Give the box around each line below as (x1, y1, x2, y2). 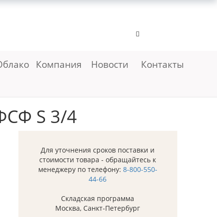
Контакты (141, 58, 184, 71)
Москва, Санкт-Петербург (55, 203, 140, 213)
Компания (35, 58, 84, 71)
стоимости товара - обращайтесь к (39, 155, 156, 165)
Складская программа (61, 194, 135, 203)
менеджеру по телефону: (38, 165, 123, 174)
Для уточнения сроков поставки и (41, 145, 155, 155)
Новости (91, 58, 128, 71)
